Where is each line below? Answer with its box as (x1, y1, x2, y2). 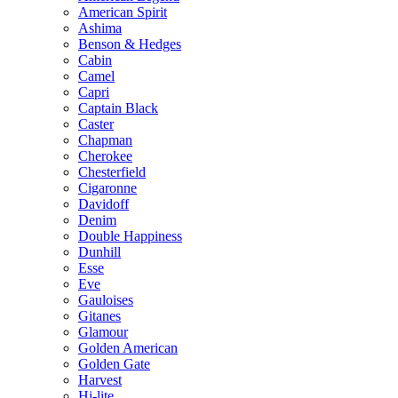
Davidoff (78, 196, 129, 211)
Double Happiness (78, 228, 182, 243)
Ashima (78, 20, 122, 36)
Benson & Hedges (78, 36, 181, 52)
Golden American (78, 340, 178, 355)
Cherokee (78, 148, 132, 163)
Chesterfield (78, 164, 146, 179)
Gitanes (78, 308, 121, 323)
